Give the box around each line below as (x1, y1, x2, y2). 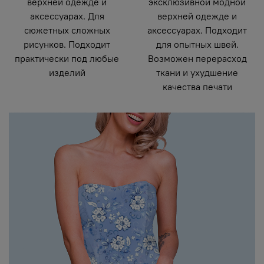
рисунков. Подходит (24, 38, 110, 51)
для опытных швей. (156, 38, 239, 51)
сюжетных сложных (24, 24, 110, 37)
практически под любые (15, 52, 119, 65)
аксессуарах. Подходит (147, 24, 247, 37)
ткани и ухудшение (156, 67, 238, 79)
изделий (48, 67, 85, 79)
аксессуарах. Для (29, 10, 104, 22)
